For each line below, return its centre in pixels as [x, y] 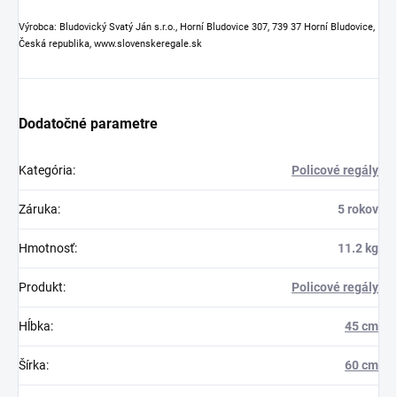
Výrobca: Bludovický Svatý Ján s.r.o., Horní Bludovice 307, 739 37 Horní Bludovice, [197, 27]
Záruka [38, 209]
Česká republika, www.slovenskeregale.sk [110, 43]
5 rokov [358, 209]
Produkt [41, 287]
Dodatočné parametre [88, 123]
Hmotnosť [47, 248]
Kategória [46, 170]
